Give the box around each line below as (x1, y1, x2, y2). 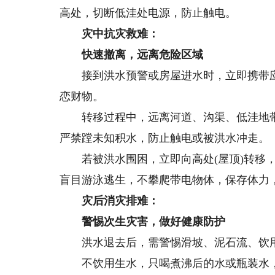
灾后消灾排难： (82, 195, 160, 207)
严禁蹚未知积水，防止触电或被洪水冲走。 (60, 132, 270, 144)
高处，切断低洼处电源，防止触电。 (60, 7, 237, 19)
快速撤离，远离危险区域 (82, 48, 204, 61)
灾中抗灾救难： (82, 28, 160, 40)
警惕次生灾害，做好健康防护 (82, 215, 226, 228)
